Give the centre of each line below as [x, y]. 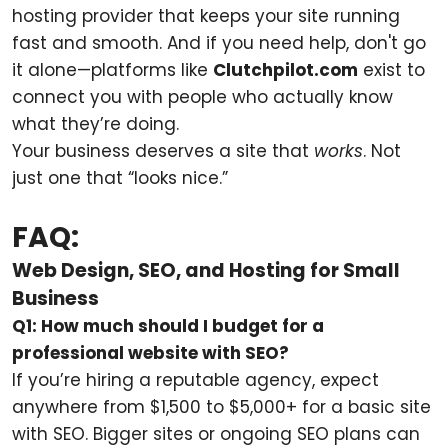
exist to [391, 70]
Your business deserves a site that [163, 151]
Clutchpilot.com [285, 70]
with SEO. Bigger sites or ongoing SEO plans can [216, 434]
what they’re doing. [95, 124]
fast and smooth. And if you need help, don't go [219, 43]
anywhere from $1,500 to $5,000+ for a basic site [221, 407]
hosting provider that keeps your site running [206, 16]
